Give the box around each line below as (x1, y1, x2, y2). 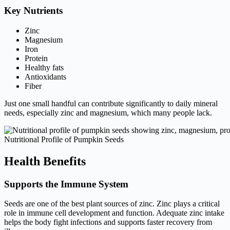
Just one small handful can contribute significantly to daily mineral (4, 99, 218, 108)
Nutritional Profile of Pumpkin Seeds (4, 135, 124, 144)
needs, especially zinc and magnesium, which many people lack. (4, 108, 212, 117)
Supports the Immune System (4, 178, 128, 189)
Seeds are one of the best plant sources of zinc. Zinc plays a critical (4, 199, 220, 208)
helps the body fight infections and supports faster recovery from (4, 218, 212, 227)
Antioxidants (25, 72, 66, 81)
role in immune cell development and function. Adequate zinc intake (4, 208, 224, 218)
